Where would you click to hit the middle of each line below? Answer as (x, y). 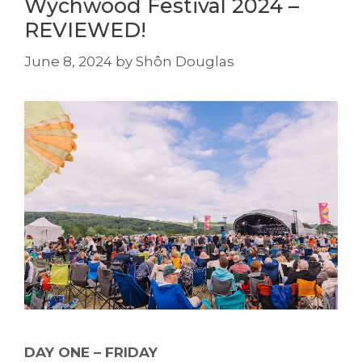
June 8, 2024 (68, 61)
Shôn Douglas (185, 61)
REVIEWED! (85, 30)
